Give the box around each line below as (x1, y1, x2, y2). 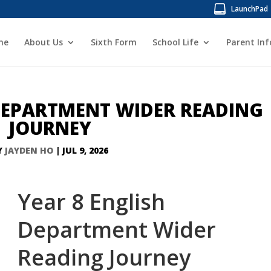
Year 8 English (17, 187, 165, 217)
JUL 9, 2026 (62, 145, 109, 156)
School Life (152, 36, 198, 48)
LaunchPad (230, 4, 268, 14)
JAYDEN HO (5, 145, 54, 156)
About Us (24, 36, 63, 48)
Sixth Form (90, 36, 137, 48)
